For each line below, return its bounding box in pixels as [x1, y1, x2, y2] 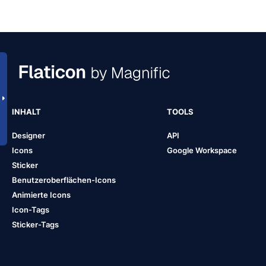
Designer [12, 130, 45, 140]
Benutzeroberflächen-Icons [12, 175, 116, 185]
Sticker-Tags [12, 219, 59, 229]
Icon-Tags [12, 204, 49, 214]
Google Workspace [166, 145, 237, 155]
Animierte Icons [12, 189, 71, 199]
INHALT [12, 106, 41, 116]
